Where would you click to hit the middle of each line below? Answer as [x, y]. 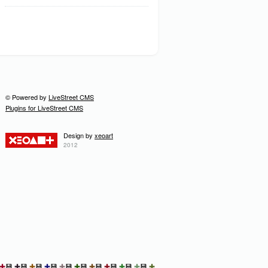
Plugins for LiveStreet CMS [44, 108]
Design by [79, 135]
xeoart [104, 135]
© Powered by [27, 97]
